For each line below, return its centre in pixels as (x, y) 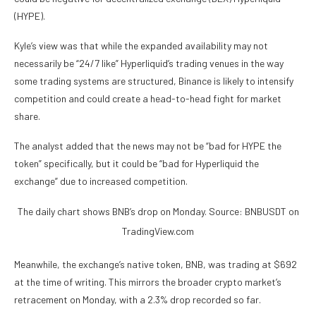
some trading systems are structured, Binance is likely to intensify (154, 81)
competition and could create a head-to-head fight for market (148, 99)
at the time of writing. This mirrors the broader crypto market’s (148, 282)
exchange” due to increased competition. (101, 181)
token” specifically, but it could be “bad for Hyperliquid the (136, 164)
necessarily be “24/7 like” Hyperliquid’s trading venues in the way (149, 63)
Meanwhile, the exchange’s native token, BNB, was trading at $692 (156, 265)
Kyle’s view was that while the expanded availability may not (141, 46)
